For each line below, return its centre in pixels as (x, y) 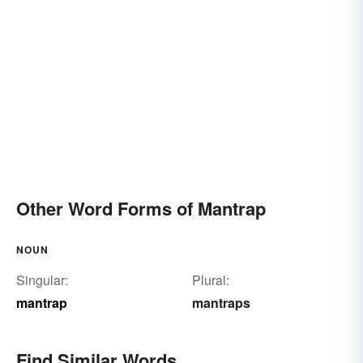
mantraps (221, 302)
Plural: (210, 280)
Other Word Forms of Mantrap (141, 208)
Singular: (42, 280)
